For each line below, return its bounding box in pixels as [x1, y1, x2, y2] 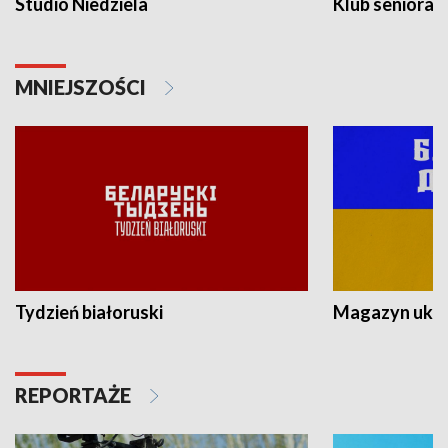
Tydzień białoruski [15, 300, 163, 323]
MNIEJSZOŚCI [15, 75, 150, 100]
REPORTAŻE [15, 382, 135, 407]
